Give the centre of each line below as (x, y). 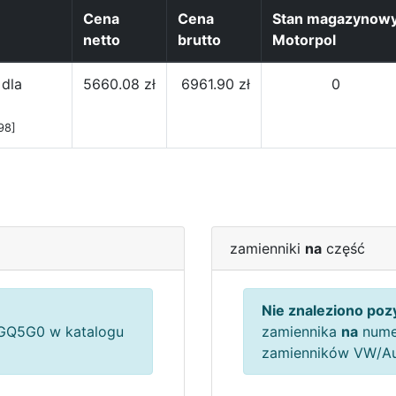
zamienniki (267, 248)
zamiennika (301, 331)
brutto (199, 40)
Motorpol (304, 40)
